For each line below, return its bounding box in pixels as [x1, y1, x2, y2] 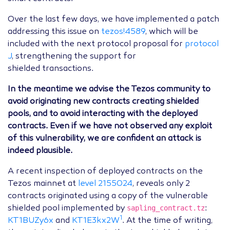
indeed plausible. [8, 147, 72, 156]
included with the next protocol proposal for [8, 40, 185, 49]
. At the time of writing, [122, 217, 213, 225]
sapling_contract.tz [127, 204, 205, 213]
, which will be [145, 28, 198, 36]
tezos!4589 [101, 28, 145, 36]
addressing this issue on [8, 28, 101, 36]
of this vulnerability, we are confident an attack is [8, 135, 201, 143]
